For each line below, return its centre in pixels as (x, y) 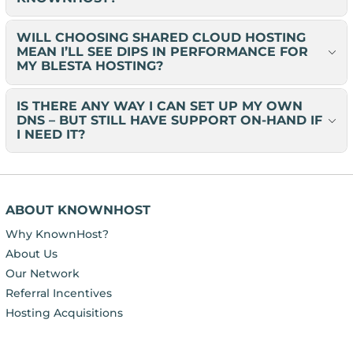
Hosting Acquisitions (64, 312)
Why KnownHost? (57, 234)
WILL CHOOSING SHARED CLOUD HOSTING (161, 38)
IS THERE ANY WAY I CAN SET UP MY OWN (159, 106)
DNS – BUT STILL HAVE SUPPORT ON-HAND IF (169, 121)
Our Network (42, 273)
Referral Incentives (58, 293)
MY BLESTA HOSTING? (89, 66)
